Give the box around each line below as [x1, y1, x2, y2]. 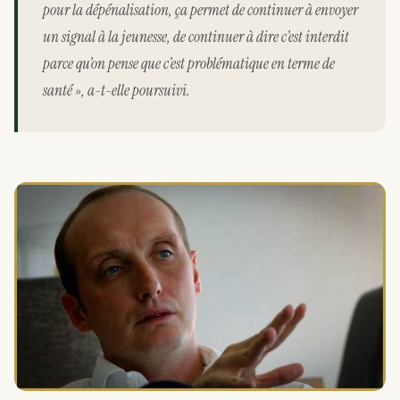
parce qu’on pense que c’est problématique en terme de [43, 53, 335, 73]
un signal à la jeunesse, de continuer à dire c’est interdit [43, 26, 349, 46]
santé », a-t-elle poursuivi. [43, 79, 190, 100]
